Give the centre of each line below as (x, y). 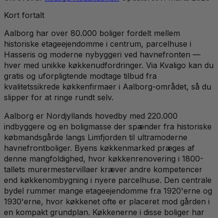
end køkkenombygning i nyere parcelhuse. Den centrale (108, 180)
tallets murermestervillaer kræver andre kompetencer (103, 169)
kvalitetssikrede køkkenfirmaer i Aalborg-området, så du (108, 86)
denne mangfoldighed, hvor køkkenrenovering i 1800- (104, 158)
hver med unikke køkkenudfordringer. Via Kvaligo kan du (109, 65)
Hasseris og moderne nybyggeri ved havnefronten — (102, 54)
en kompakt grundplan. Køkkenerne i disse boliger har (104, 212)
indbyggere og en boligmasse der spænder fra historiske (108, 126)
